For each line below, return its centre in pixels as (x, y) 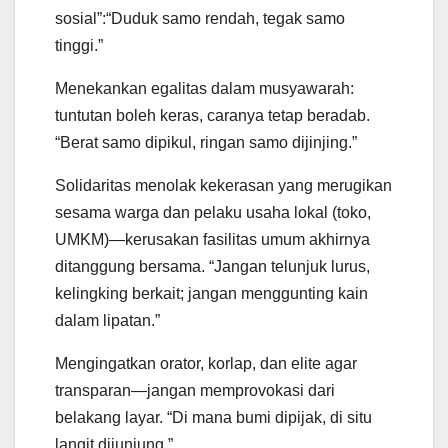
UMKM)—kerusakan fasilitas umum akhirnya (212, 240)
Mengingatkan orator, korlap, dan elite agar (206, 364)
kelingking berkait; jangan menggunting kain (211, 294)
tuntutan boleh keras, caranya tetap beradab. (212, 116)
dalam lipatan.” (107, 321)
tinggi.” (79, 46)
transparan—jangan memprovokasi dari (195, 391)
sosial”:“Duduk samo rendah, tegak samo (200, 19)
